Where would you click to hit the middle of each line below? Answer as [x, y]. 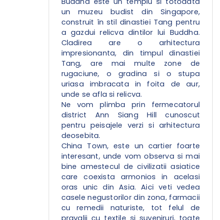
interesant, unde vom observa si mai [130, 156]
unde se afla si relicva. [102, 95]
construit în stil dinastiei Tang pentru [130, 22]
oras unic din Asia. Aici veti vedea [130, 187]
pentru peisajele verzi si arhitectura [130, 125]
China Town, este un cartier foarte [130, 146]
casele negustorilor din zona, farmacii [130, 198]
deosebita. [81, 136]
